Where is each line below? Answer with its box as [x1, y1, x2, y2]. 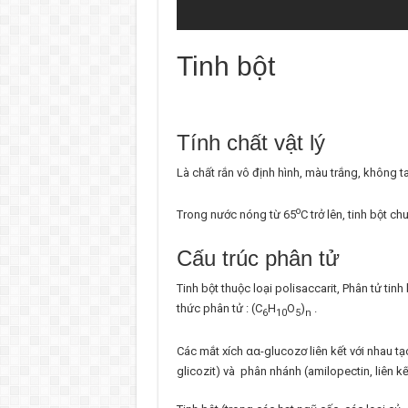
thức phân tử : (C [176, 301, 262, 316]
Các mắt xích [176, 343, 246, 358]
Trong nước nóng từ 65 [176, 208, 296, 222]
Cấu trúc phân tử [176, 246, 340, 271]
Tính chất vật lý [176, 129, 325, 155]
